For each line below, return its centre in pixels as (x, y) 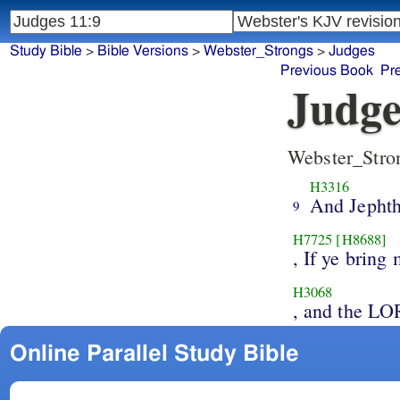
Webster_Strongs (258, 51)
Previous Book (327, 71)
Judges (351, 51)
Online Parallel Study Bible (154, 354)
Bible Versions (142, 51)
